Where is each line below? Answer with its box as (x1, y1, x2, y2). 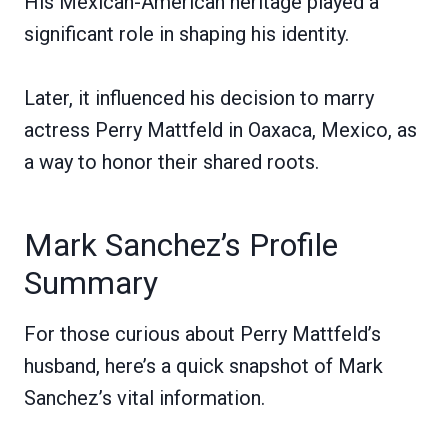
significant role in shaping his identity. (24, 21, 349, 46)
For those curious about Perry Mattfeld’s (24, 321, 381, 346)
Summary (24, 263, 158, 302)
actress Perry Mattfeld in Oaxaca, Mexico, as (24, 117, 417, 142)
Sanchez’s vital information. (24, 385, 265, 410)
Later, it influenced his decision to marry (24, 85, 374, 110)
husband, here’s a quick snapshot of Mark (24, 353, 383, 378)
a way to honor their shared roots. (24, 149, 319, 174)
